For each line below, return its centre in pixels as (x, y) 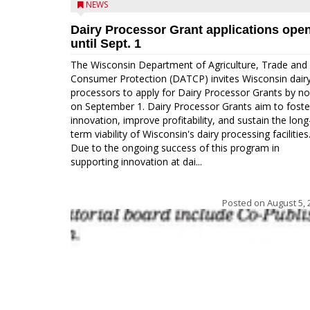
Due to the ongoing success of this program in (175, 148)
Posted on (245, 203)
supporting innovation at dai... (136, 162)
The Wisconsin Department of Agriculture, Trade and (189, 65)
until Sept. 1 (106, 44)
